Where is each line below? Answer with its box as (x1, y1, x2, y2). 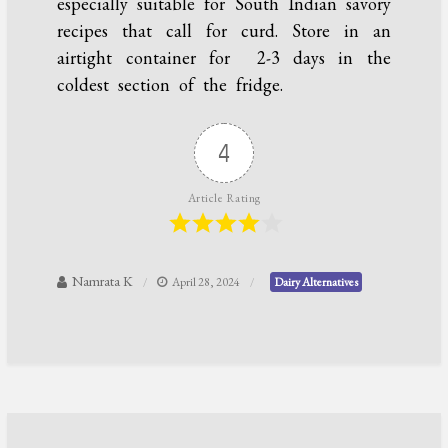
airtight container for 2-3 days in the (57, 46, 391, 70)
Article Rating (187, 190, 261, 207)
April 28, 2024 (172, 274, 241, 291)
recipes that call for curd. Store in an (57, 19, 391, 43)
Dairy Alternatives (274, 274, 359, 291)
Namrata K (72, 272, 134, 291)
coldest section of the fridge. (57, 73, 302, 97)
